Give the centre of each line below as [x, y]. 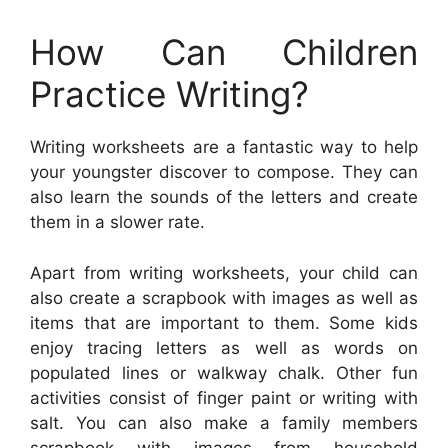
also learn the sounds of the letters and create [224, 197]
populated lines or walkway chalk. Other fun [224, 372]
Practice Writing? [169, 94]
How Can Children [224, 52]
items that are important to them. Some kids [224, 322]
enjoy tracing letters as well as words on [224, 347]
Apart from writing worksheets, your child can [224, 272]
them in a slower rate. [117, 222]
